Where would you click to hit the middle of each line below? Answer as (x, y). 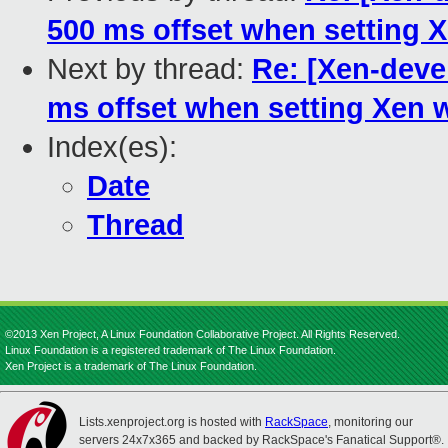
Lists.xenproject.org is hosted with (172, 422)
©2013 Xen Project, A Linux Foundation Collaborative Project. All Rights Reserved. (202, 334)
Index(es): (112, 147)
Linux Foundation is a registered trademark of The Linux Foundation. (170, 350)
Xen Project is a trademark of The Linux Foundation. (131, 366)
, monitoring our (370, 422)
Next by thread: (149, 69)
